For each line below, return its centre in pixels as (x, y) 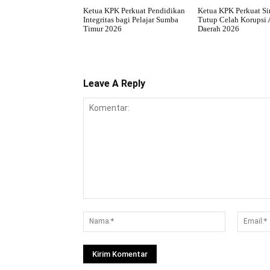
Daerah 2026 (218, 28)
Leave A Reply (114, 83)
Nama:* (240, 217)
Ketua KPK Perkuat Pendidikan (134, 10)
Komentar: (102, 204)
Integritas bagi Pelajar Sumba (131, 19)
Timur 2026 (102, 28)
